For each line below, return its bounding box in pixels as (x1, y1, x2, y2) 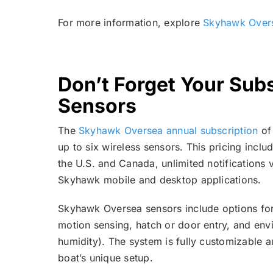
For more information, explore (58, 16, 204, 29)
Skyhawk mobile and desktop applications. (58, 173, 261, 186)
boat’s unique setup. (58, 251, 153, 264)
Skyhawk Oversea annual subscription (79, 124, 258, 136)
